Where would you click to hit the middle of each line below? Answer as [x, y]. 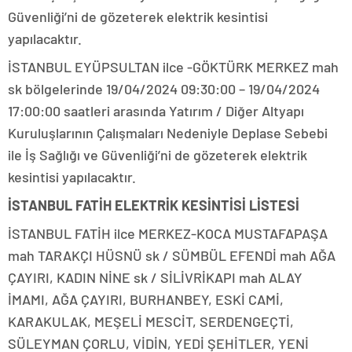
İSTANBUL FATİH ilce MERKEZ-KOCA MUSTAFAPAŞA [168, 234]
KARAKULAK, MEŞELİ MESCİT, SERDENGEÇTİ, [151, 322]
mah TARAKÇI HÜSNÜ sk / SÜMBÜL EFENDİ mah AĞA [172, 256]
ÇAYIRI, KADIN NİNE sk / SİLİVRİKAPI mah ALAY [155, 278]
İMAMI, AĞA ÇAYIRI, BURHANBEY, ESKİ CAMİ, [146, 300]
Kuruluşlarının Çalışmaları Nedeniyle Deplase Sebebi [168, 133]
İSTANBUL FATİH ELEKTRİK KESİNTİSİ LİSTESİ [154, 205]
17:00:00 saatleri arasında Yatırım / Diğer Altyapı [156, 111]
